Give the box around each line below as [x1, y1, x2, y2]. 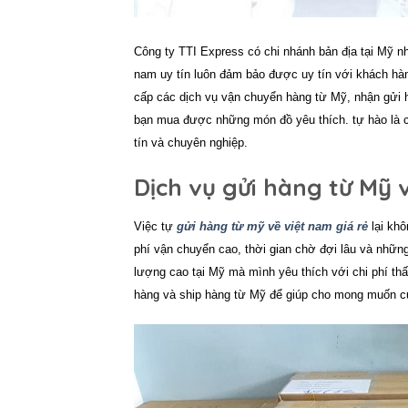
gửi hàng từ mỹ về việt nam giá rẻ [177, 219, 368, 233]
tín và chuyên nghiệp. [134, 136, 248, 150]
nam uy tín [134, 67, 190, 82]
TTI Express [178, 45, 244, 59]
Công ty [134, 45, 178, 59]
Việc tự [134, 219, 177, 233]
